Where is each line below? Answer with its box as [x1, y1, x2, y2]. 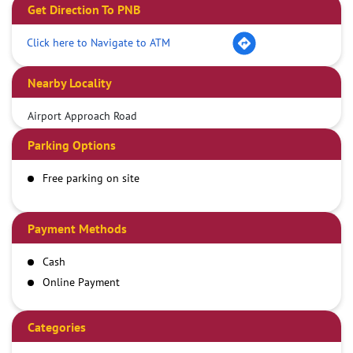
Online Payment [43, 275, 120, 290]
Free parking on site [43, 171, 139, 186]
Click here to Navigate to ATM [27, 35, 170, 50]
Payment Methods [28, 221, 127, 237]
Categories [28, 319, 86, 336]
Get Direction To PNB [28, 2, 140, 18]
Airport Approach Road [28, 109, 137, 124]
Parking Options [28, 137, 116, 154]
